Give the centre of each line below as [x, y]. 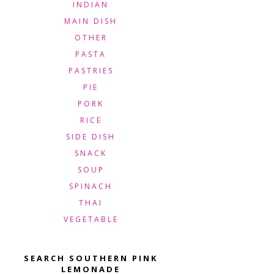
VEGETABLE [91, 219]
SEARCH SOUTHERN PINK [91, 258]
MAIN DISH [91, 21]
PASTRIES [91, 71]
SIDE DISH [91, 137]
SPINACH [91, 186]
